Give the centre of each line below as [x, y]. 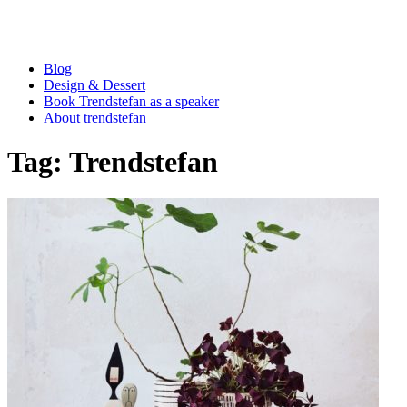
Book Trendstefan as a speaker [131, 101]
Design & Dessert [94, 84]
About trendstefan [95, 117]
